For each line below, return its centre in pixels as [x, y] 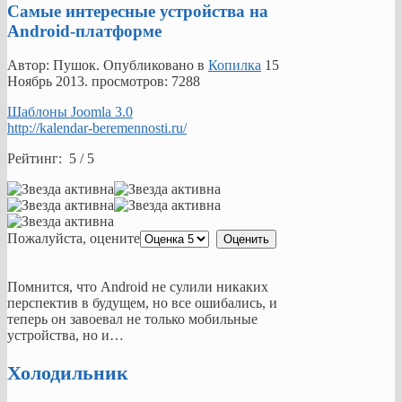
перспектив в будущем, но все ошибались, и [142, 303]
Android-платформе [84, 31]
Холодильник [68, 373]
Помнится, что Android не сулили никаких [138, 287]
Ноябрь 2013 [46, 82]
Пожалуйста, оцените [74, 239]
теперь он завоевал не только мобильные [132, 319]
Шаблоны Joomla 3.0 [70, 112]
